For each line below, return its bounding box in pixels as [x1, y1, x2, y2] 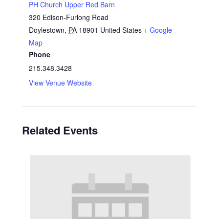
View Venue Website [28, 77, 92, 88]
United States [100, 24, 142, 35]
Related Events [22, 122, 98, 138]
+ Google [143, 24, 172, 35]
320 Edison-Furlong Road [28, 12, 109, 22]
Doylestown [28, 24, 65, 35]
